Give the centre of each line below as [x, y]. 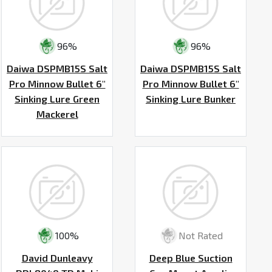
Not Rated [200, 236]
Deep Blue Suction [191, 257]
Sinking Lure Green [57, 98]
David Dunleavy [57, 257]
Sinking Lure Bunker [191, 98]
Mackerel [57, 114]
